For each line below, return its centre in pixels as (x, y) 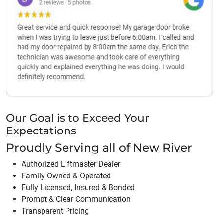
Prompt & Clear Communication (76, 199)
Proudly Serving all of (69, 148)
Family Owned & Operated (66, 176)
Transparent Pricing (55, 211)
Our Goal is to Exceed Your (77, 118)
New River (163, 148)
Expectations (41, 131)
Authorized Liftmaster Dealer (71, 164)
